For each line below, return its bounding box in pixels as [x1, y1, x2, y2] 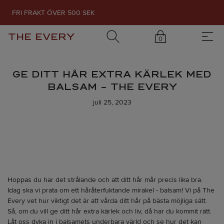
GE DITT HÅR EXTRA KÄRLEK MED [12, 68, 211, 80]
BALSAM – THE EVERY [47, 80, 177, 92]
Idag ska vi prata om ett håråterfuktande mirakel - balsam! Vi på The [7, 186, 214, 195]
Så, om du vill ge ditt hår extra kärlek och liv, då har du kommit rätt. [7, 207, 211, 216]
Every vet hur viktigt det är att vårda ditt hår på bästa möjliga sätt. [7, 196, 207, 205]
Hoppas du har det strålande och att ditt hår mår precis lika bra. [7, 175, 202, 184]
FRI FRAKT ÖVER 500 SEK [12, 8, 94, 17]
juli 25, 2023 [92, 98, 131, 107]
